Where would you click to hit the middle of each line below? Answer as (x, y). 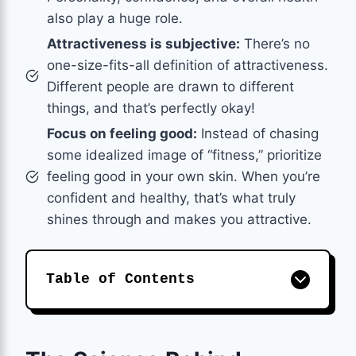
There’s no (275, 43)
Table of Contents (120, 279)
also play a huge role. (115, 18)
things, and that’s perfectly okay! (151, 108)
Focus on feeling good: (122, 133)
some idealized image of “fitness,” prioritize (184, 155)
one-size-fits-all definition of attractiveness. (188, 65)
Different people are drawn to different (170, 86)
